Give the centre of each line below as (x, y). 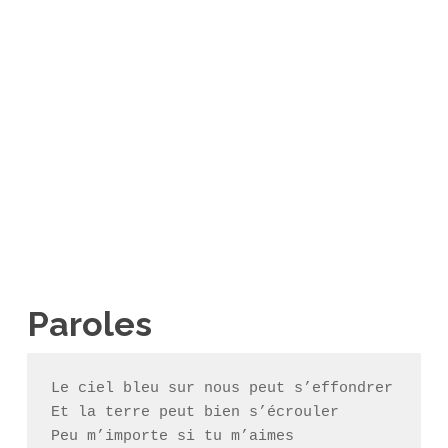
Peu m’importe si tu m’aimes (172, 436)
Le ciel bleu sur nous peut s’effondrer (221, 388)
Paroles (89, 324)
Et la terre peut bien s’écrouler (194, 412)
